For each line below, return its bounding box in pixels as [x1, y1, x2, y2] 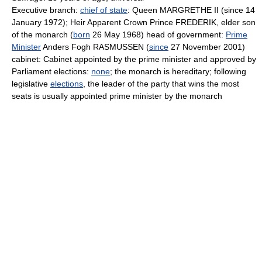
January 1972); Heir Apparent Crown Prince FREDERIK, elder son [12, 18, 256, 27]
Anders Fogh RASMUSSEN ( [41, 42, 149, 51]
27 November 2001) [168, 42, 245, 51]
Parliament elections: [12, 67, 91, 76]
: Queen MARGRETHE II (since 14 [127, 5, 255, 15]
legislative [12, 79, 50, 88]
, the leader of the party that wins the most [83, 79, 239, 88]
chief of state [80, 5, 127, 15]
